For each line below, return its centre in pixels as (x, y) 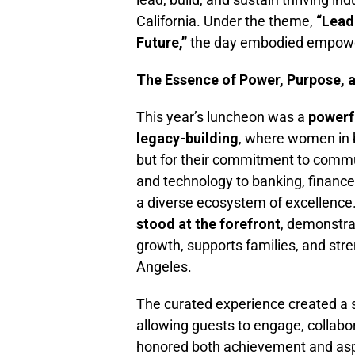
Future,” (162, 43)
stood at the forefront (208, 224)
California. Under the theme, (226, 21)
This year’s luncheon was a (222, 117)
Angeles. (164, 267)
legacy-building (187, 139)
